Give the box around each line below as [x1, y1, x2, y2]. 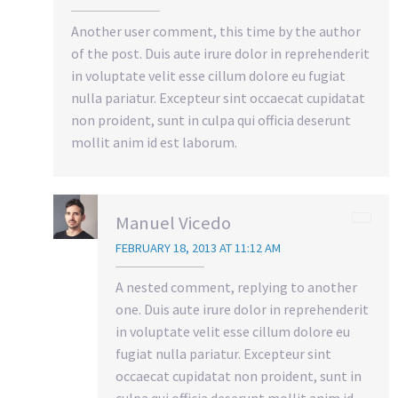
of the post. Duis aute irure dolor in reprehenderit [71, 44, 370, 63]
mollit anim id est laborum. [71, 133, 237, 152]
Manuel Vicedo [115, 211, 231, 235]
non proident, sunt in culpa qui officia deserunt [71, 111, 351, 130]
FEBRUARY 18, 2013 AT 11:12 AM [115, 240, 281, 257]
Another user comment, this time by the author [71, 22, 361, 41]
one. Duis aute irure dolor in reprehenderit [115, 300, 369, 319]
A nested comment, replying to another [115, 278, 357, 297]
